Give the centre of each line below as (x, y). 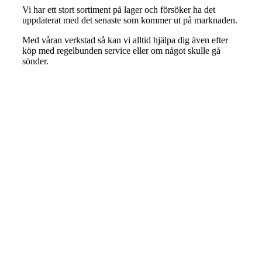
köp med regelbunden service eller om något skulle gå (121, 50)
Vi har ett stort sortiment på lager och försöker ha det (119, 9)
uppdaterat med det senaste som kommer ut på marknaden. (130, 20)
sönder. (35, 61)
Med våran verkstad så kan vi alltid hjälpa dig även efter (125, 40)
